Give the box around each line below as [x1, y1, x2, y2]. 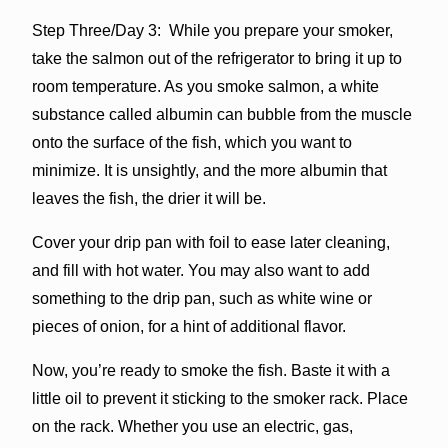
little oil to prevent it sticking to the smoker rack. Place [31, 389, 408, 407]
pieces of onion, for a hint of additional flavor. [31, 317, 346, 335]
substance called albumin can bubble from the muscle [31, 105, 412, 123]
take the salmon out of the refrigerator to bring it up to [31, 49, 402, 67]
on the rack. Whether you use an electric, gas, [31, 417, 353, 435]
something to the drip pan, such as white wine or [31, 289, 372, 307]
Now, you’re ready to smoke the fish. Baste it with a [31, 361, 390, 379]
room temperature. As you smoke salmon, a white [31, 77, 379, 95]
